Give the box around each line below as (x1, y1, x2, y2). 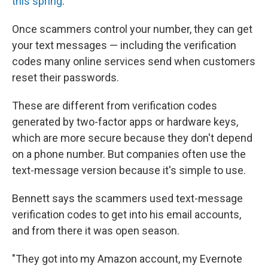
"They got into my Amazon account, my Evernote (12, 252, 242, 265)
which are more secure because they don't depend (12, 132, 252, 144)
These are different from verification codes (12, 99, 217, 112)
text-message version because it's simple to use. (12, 164, 246, 176)
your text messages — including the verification (12, 39, 236, 51)
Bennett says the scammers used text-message (12, 192, 243, 205)
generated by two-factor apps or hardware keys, (12, 115, 238, 128)
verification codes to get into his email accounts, (12, 208, 241, 221)
